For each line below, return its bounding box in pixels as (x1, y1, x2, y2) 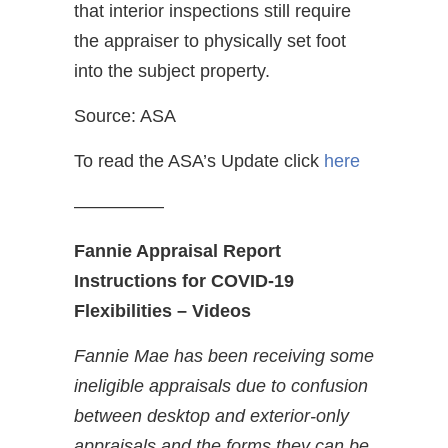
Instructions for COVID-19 (74, 270, 294, 291)
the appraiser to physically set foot (74, 30, 346, 51)
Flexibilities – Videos (74, 300, 251, 321)
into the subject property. (74, 60, 270, 81)
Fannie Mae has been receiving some (74, 345, 374, 366)
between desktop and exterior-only (74, 405, 349, 426)
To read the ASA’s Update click (74, 150, 324, 171)
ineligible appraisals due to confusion (74, 375, 368, 396)
